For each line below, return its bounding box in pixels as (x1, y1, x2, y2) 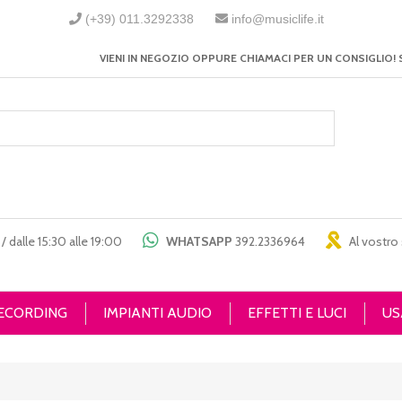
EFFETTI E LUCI (248, 304, 346, 321)
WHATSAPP (166, 233, 232, 249)
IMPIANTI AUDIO (103, 304, 212, 321)
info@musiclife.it (232, 12, 324, 26)
